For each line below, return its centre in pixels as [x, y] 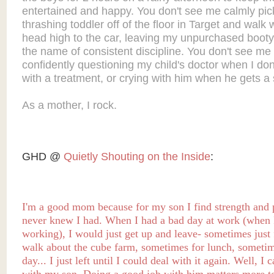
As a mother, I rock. [69, 106]
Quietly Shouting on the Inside [137, 157]
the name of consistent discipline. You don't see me [146, 52]
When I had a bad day [155, 220]
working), [43, 234]
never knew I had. [63, 220]
